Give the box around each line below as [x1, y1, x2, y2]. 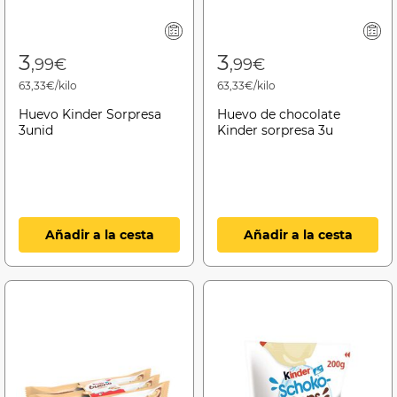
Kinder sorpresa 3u [217, 121, 333, 138]
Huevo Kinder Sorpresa [19, 105, 161, 122]
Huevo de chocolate [217, 105, 340, 122]
